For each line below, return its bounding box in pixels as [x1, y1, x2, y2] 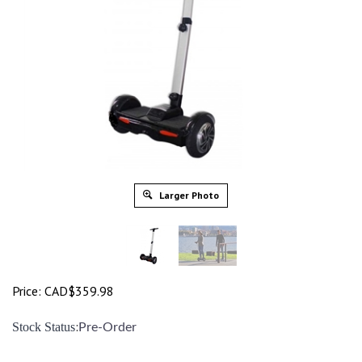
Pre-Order [78, 321, 137, 335]
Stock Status [12, 320, 75, 335]
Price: [12, 283, 41, 300]
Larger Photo [157, 189, 219, 202]
